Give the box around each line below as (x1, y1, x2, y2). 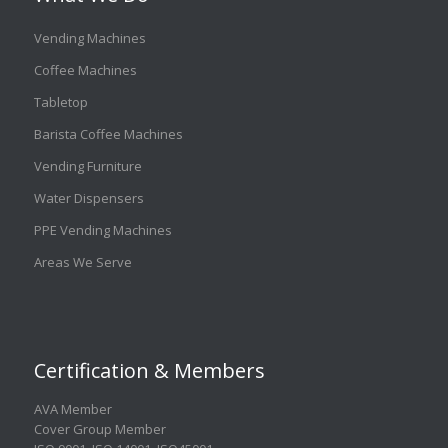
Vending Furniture (33, 156, 142, 175)
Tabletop (33, 92, 88, 111)
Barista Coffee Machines (33, 124, 183, 143)
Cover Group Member (33, 419, 166, 438)
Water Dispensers (33, 188, 144, 207)
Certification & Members (33, 356, 265, 384)
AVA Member (33, 399, 112, 418)
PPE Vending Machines (33, 220, 172, 239)
